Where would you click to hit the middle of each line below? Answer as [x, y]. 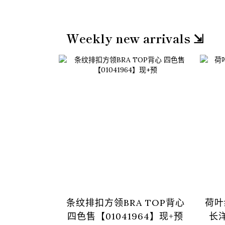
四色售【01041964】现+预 [126, 216]
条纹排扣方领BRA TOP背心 [125, 203]
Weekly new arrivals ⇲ [135, 38]
